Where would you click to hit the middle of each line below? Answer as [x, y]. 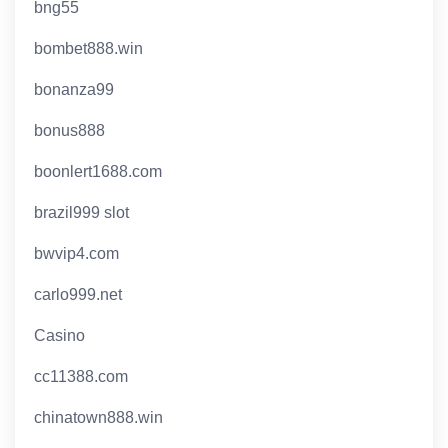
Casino [60, 336]
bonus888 [70, 131]
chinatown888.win [99, 418]
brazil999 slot [82, 213]
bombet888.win [89, 49]
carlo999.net [78, 295]
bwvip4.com [77, 254]
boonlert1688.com [98, 172]
